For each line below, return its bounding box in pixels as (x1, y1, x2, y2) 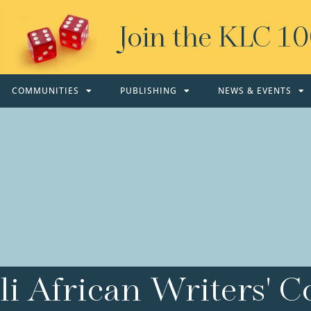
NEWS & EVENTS (218, 85, 292, 96)
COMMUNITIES (12, 85, 80, 96)
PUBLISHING (120, 85, 178, 96)
